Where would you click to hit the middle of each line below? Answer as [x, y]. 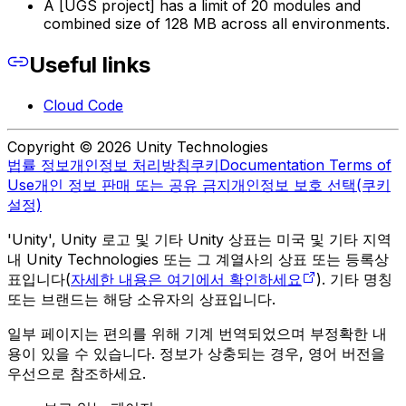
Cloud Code [83, 105]
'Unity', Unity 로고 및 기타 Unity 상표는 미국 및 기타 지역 [199, 239]
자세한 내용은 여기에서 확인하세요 [186, 279]
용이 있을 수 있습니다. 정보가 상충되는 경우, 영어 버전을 [196, 353]
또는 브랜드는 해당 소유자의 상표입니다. [141, 299]
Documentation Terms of [305, 164]
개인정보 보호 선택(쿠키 [311, 184]
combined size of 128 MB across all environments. [217, 23]
